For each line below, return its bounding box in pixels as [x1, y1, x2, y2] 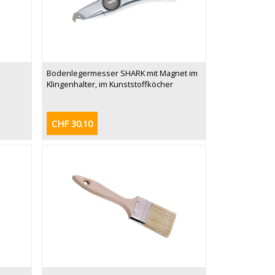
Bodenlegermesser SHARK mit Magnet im [47, 67, 198, 79]
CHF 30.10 [52, 117, 93, 130]
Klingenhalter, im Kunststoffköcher [47, 78, 173, 90]
